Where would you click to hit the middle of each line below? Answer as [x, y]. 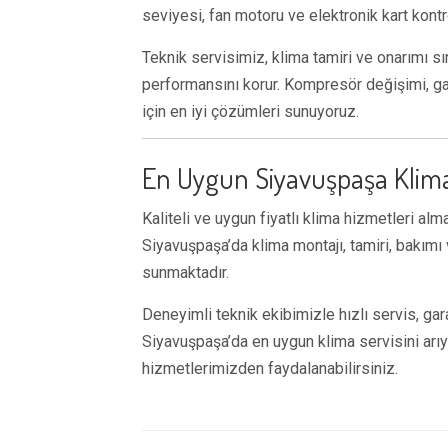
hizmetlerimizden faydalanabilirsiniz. [270, 368]
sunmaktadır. [185, 272]
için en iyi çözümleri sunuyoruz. [250, 111]
